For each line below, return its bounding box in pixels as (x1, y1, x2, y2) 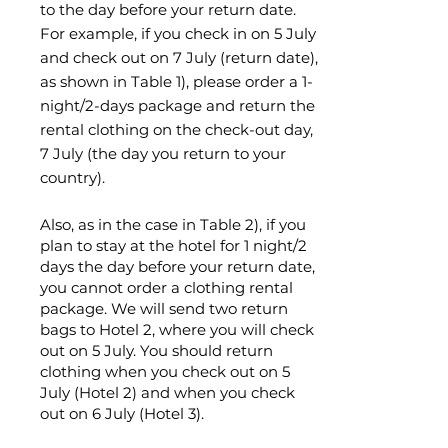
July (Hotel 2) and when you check (40, 383, 295, 402)
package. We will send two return (40, 299, 288, 318)
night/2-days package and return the (40, 96, 315, 115)
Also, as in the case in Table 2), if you (40, 215, 306, 234)
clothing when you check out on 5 (40, 362, 290, 381)
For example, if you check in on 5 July (40, 24, 316, 43)
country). (40, 168, 105, 187)
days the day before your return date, (40, 257, 315, 276)
